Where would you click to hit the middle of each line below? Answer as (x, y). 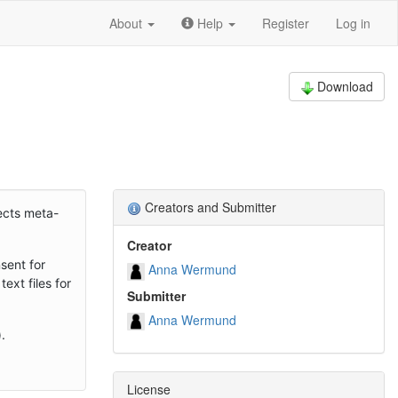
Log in (353, 23)
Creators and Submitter (209, 207)
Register (286, 23)
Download (345, 86)
